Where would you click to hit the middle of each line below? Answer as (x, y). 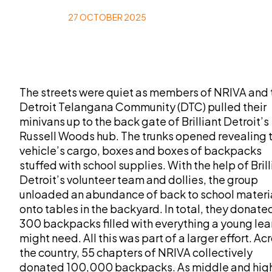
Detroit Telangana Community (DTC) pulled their (143, 107)
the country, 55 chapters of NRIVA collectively (136, 252)
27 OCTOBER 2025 (107, 17)
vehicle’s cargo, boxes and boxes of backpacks (141, 150)
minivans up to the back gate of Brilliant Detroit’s (144, 121)
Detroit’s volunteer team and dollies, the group (139, 179)
